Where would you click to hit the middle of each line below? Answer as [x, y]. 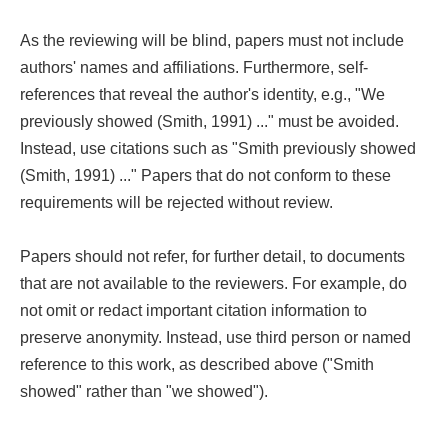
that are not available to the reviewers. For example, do [213, 283]
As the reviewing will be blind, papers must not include [211, 40]
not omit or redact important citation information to [193, 310]
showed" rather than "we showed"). [143, 391]
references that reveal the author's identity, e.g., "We [202, 94]
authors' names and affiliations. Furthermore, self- [193, 67]
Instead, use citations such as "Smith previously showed [217, 148]
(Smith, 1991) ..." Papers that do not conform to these [205, 175]
